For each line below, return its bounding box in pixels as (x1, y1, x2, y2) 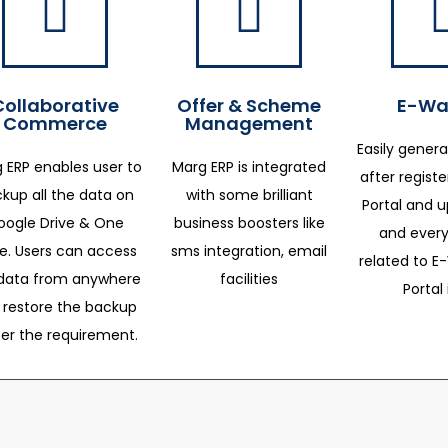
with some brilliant (185, 185, 313, 205)
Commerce (2, 111, 107, 136)
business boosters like (173, 213, 325, 233)
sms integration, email (171, 241, 328, 261)
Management (185, 111, 314, 136)
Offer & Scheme (177, 93, 322, 118)
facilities (220, 269, 279, 289)
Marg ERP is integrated (172, 157, 327, 177)
